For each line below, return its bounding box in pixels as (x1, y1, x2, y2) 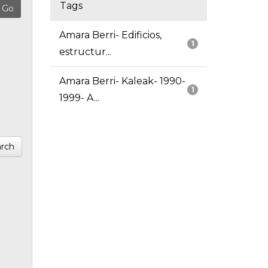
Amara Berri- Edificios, (59, 29, 162, 41)
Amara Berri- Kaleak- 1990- (59, 75, 185, 87)
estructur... (59, 46, 111, 58)
